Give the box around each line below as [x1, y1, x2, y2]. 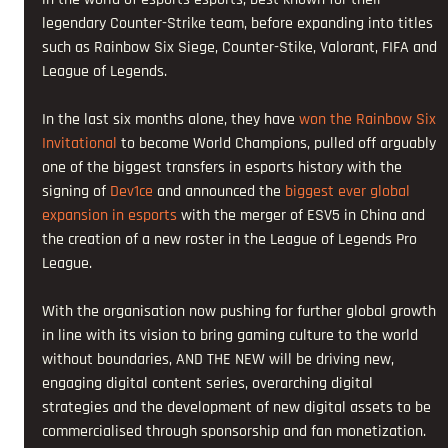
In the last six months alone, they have [42, 109, 300, 131]
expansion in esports [42, 205, 178, 227]
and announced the [153, 181, 286, 203]
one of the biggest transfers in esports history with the [42, 157, 407, 179]
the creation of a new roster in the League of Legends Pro [42, 229, 422, 251]
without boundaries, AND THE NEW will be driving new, [42, 349, 399, 371]
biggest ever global [285, 181, 415, 203]
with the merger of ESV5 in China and [177, 205, 430, 227]
